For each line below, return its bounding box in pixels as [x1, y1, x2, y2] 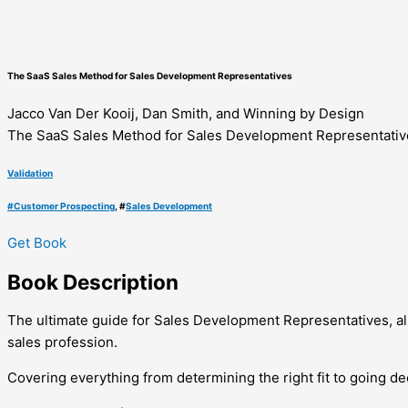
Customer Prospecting [14, 199, 115, 211]
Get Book [7, 234, 66, 252]
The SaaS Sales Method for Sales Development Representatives [7, 70, 292, 82]
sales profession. [7, 333, 117, 352]
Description [63, 269, 178, 294]
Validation [7, 168, 53, 179]
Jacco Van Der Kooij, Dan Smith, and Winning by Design [7, 104, 364, 122]
